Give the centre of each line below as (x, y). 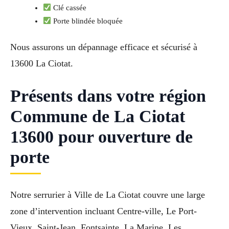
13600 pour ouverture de (101, 137)
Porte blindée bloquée (87, 21)
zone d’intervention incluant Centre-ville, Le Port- (104, 211)
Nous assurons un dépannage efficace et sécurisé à (104, 47)
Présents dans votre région (108, 96)
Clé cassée (69, 7)
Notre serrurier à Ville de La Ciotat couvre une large (108, 195)
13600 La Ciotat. (42, 63)
